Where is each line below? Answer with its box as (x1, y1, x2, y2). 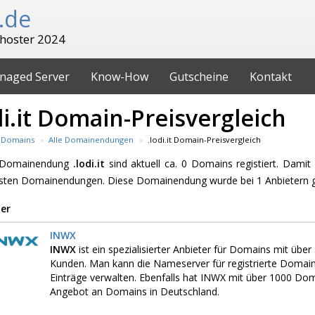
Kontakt (250, 69, 292, 84)
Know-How (91, 69, 148, 84)
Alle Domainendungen (48, 134, 134, 145)
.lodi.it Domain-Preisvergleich (147, 134, 261, 145)
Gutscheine (169, 69, 229, 84)
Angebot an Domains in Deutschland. (49, 285, 219, 298)
